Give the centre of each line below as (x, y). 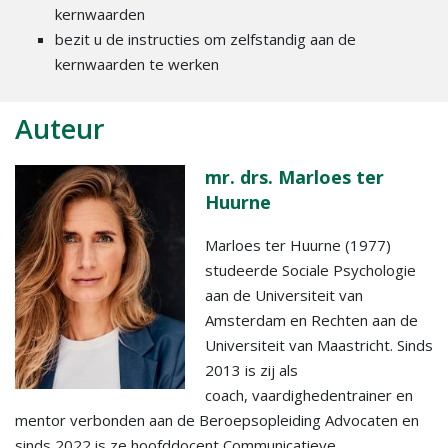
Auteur (60, 129)
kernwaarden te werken (137, 64)
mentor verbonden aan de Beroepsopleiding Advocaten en (217, 420)
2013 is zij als (251, 370)
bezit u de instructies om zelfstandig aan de (205, 39)
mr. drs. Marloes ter (294, 177)
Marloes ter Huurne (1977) (298, 245)
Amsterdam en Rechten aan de (311, 320)
